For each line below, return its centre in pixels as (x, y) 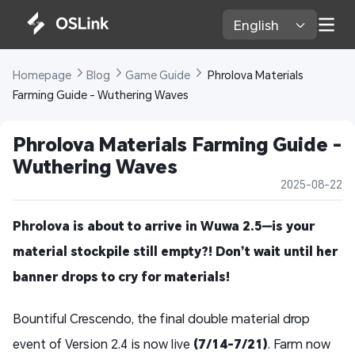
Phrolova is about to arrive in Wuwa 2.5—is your (164, 226)
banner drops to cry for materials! (121, 277)
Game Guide (159, 75)
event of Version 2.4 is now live (101, 344)
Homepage (43, 75)
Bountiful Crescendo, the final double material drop (161, 319)
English (258, 25)
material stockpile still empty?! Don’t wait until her (175, 251)
